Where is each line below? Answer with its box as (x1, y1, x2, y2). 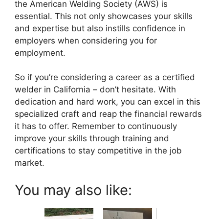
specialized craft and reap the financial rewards (15, 109, 202, 119)
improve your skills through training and (15, 133, 169, 144)
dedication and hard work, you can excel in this (15, 97, 200, 107)
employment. (15, 47, 66, 58)
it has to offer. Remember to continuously (15, 121, 177, 131)
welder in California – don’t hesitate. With (15, 85, 176, 95)
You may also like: (15, 181, 132, 198)
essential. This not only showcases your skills (15, 11, 193, 21)
